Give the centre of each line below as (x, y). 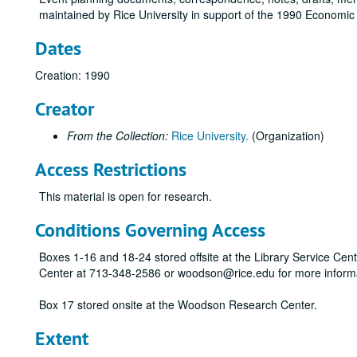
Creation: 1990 (73, 75)
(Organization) (286, 135)
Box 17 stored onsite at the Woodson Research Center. (178, 304)
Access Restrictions (111, 169)
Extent (62, 338)
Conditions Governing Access (150, 230)
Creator (65, 109)
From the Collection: (118, 135)
